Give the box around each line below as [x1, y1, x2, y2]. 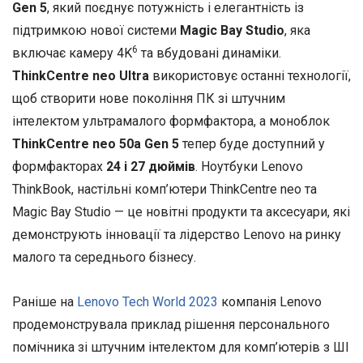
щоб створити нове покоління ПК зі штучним [12, 90, 285, 106]
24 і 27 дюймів [106, 158, 195, 174]
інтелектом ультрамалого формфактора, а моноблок [12, 113, 330, 129]
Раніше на [12, 293, 77, 310]
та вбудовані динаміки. [138, 45, 281, 61]
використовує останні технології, [149, 67, 351, 83]
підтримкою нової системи [12, 22, 180, 38]
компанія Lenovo [218, 293, 322, 310]
